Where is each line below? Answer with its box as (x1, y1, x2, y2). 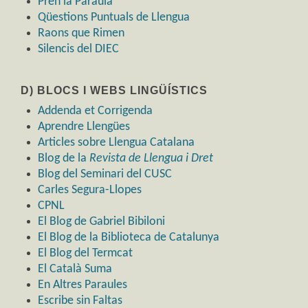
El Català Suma (38, 263, 112, 276)
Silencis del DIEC (38, 43, 119, 56)
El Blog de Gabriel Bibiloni (38, 215, 165, 229)
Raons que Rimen (38, 27, 124, 41)
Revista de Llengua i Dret (89, 152, 213, 166)
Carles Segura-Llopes (38, 184, 142, 197)
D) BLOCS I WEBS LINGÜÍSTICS (21, 85, 208, 97)
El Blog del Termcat (38, 247, 133, 261)
